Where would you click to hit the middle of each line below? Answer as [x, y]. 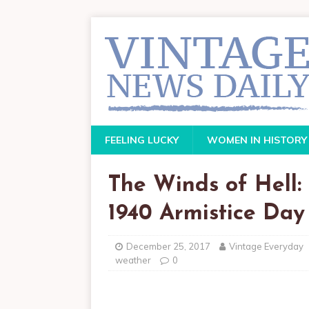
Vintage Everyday [266, 246]
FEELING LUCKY [142, 140]
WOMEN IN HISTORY [257, 140]
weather [133, 260]
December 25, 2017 [168, 246]
